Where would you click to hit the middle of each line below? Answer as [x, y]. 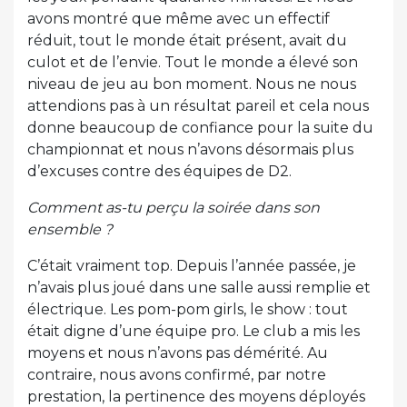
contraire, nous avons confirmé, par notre [177, 375]
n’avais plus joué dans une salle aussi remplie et [199, 288]
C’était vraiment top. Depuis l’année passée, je [192, 266]
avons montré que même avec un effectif [179, 19]
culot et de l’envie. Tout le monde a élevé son [193, 63]
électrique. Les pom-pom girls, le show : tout [188, 310]
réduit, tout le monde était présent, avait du [187, 41]
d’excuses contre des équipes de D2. [159, 172]
